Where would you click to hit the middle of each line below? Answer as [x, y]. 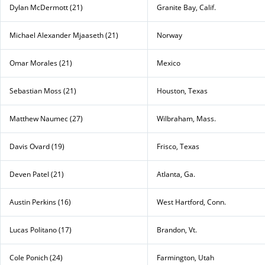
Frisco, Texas [178, 146]
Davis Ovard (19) [37, 146]
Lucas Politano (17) [41, 230]
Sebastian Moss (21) [43, 91]
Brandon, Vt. [177, 230]
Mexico [169, 63]
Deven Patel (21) [37, 174]
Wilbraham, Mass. [186, 118]
